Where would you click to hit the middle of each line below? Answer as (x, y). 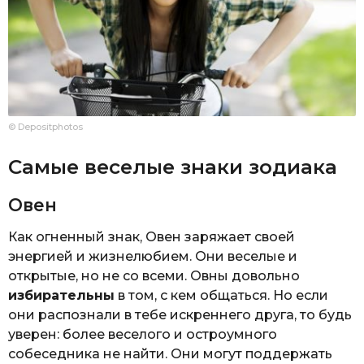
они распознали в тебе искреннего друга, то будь (180, 315)
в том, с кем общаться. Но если (221, 296)
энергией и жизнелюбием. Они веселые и (153, 257)
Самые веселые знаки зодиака (173, 166)
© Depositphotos (45, 127)
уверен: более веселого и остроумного (143, 335)
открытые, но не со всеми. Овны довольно (154, 276)
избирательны (61, 296)
